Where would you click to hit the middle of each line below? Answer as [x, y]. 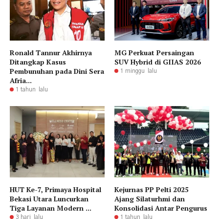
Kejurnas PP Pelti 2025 [152, 189]
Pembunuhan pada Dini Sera [57, 71]
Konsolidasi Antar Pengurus [161, 208]
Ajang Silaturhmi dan [150, 198]
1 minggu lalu [139, 71]
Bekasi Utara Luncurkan [49, 198]
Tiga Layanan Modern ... [51, 208]
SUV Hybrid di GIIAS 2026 [158, 62]
